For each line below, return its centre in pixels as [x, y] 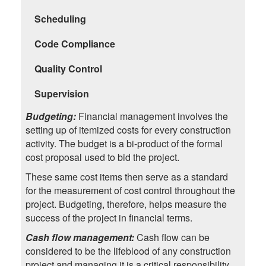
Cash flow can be [173, 237]
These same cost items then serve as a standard [126, 177]
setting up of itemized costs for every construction [128, 130]
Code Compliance [75, 44]
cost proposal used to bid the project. [102, 157]
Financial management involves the [153, 116]
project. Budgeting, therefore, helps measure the [126, 204]
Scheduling [60, 19]
